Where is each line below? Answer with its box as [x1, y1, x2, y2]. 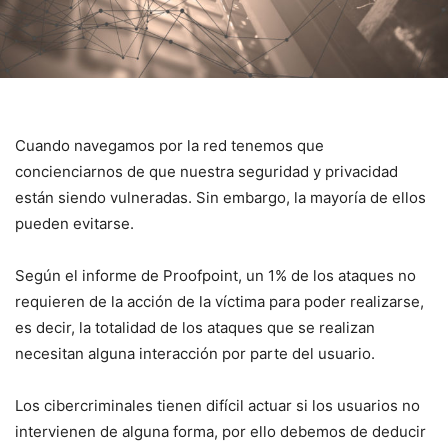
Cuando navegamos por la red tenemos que [15, 135, 324, 155]
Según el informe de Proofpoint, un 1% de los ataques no [15, 265, 416, 285]
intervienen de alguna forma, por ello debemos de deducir [15, 421, 426, 441]
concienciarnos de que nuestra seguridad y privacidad [15, 161, 398, 181]
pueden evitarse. [15, 213, 138, 233]
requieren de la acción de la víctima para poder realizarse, [15, 291, 424, 311]
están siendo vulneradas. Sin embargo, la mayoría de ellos [15, 187, 426, 207]
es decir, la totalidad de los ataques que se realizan [15, 317, 375, 337]
